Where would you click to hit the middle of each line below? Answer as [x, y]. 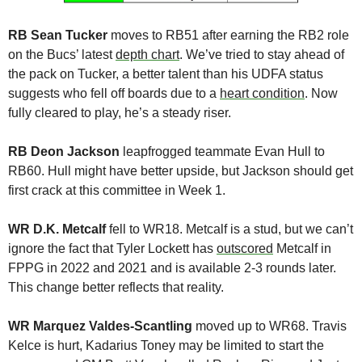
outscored [245, 248]
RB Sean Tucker [58, 35]
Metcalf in [302, 248]
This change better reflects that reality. [116, 287]
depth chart [147, 54]
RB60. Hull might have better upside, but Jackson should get [181, 170]
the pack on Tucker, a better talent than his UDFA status [166, 74]
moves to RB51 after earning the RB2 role [228, 35]
